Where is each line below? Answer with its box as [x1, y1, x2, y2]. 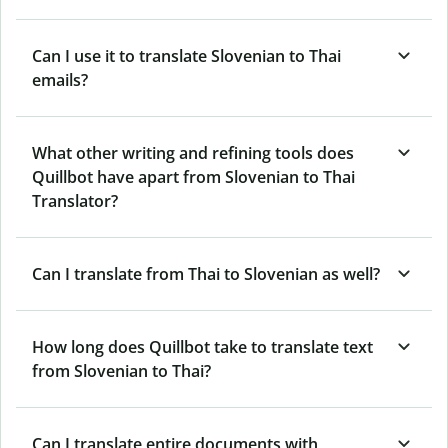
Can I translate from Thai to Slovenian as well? [32, 262, 380, 285]
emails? [32, 68, 88, 91]
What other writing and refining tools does [32, 141, 354, 164]
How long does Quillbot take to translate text [32, 335, 373, 358]
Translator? [32, 189, 118, 212]
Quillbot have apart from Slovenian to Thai [32, 165, 355, 188]
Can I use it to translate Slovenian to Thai [32, 44, 341, 67]
